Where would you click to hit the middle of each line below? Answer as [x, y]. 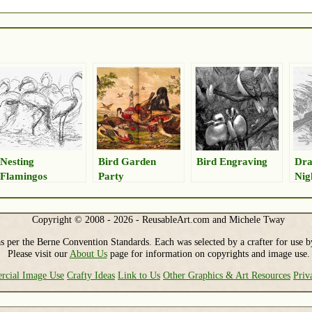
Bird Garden [127, 162]
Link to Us [139, 275]
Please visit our [38, 253]
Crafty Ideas [91, 275]
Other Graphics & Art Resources [227, 275]
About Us [88, 253]
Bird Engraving [232, 162]
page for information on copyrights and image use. [208, 253]
